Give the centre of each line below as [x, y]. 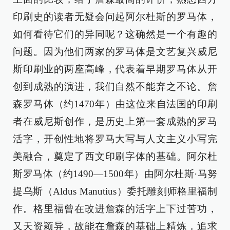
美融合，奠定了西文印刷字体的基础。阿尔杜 [115, 156]
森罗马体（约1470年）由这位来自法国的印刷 [115, 104]
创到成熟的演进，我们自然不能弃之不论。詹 [115, 87]
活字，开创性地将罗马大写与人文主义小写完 [115, 139]
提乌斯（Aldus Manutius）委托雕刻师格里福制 [115, 191]
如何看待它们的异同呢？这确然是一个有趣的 [115, 34]
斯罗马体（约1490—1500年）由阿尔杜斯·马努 [115, 174]
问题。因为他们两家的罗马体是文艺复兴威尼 [115, 52]
